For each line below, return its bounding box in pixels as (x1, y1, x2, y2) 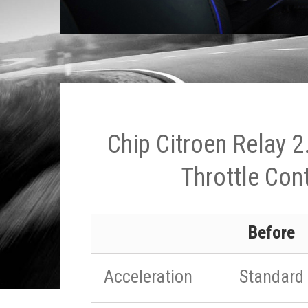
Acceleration (104, 266, 192, 287)
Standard (239, 266, 304, 287)
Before (248, 222, 295, 243)
